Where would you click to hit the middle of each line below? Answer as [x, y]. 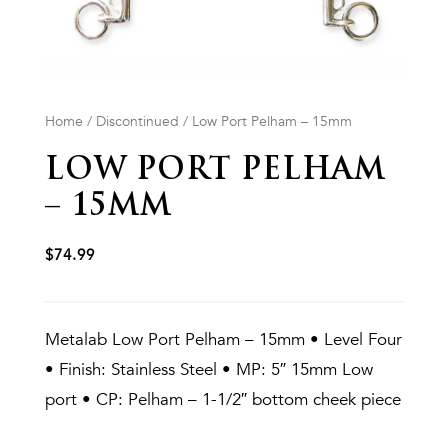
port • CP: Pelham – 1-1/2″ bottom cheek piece [222, 399]
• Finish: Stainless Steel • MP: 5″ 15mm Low [208, 369]
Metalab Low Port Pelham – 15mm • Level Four [223, 339]
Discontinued [137, 122]
